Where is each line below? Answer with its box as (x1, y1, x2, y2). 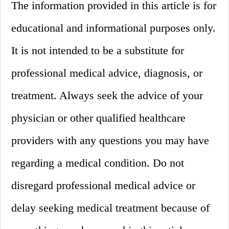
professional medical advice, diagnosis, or (11, 66, 203, 80)
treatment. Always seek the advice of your (11, 89, 203, 102)
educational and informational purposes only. (11, 21, 216, 35)
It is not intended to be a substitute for (11, 44, 185, 57)
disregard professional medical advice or (11, 179, 196, 192)
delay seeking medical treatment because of (11, 201, 210, 215)
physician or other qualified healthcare (11, 111, 186, 125)
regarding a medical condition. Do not (11, 156, 185, 170)
